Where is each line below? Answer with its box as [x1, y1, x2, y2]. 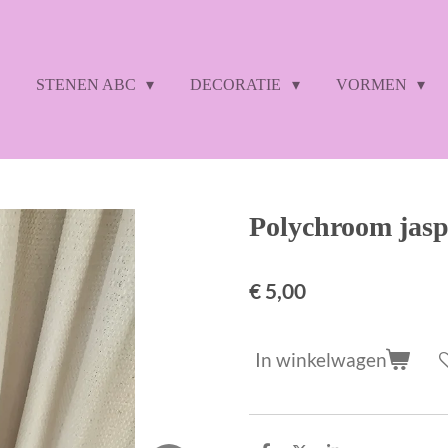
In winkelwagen [255, 348, 387, 372]
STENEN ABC [36, 76, 140, 93]
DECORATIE [190, 76, 286, 93]
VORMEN [335, 76, 411, 93]
